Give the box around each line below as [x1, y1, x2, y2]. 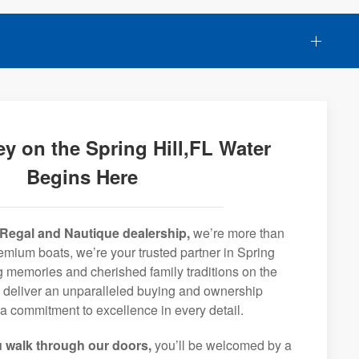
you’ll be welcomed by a [151, 336, 292, 354]
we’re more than [190, 224, 284, 242]
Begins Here [26, 163, 138, 190]
